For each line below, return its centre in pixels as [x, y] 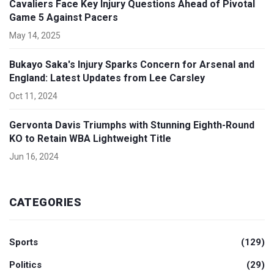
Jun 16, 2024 [34, 156]
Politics [25, 265]
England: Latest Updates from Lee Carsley [107, 78]
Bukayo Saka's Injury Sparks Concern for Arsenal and [132, 64]
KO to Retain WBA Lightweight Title [90, 138]
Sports [24, 242]
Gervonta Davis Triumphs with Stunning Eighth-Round [132, 125]
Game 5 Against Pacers [64, 17]
